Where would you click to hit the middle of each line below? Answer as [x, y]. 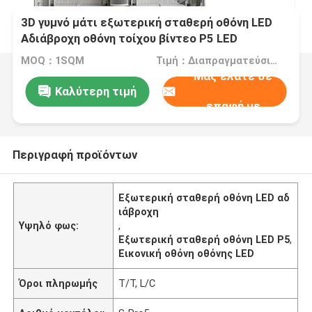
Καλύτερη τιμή [95, 91]
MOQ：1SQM [53, 61]
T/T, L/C [137, 283]
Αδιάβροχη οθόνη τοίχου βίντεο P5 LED [130, 39]
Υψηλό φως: [49, 225]
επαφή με [233, 106]
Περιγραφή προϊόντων [75, 154]
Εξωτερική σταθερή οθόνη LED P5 [204, 239]
